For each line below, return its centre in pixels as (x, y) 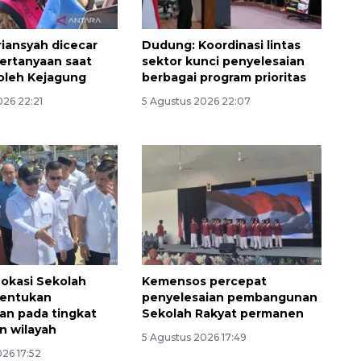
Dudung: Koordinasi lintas (221, 46)
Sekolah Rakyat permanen (222, 314)
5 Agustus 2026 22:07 (196, 102)
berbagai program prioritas (224, 78)
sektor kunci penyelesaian (223, 62)
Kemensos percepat (204, 282)
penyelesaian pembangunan (229, 298)
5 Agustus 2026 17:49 (194, 338)
